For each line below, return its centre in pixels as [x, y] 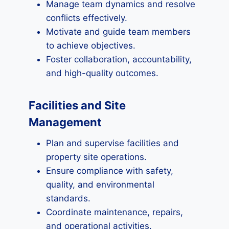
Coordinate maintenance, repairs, [114, 212]
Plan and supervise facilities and [112, 143]
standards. [68, 198]
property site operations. [96, 157]
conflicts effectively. [87, 18]
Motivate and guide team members [118, 32]
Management [65, 122]
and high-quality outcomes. [102, 73]
